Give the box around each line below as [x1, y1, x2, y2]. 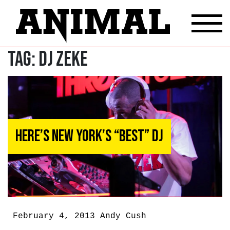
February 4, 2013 [13, 212, 100, 221]
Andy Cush [100, 212, 146, 221]
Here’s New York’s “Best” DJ [15, 126, 163, 146]
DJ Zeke [39, 47, 88, 72]
